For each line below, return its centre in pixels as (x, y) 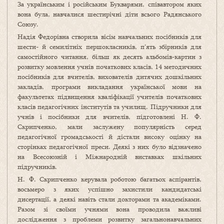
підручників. (37, 167)
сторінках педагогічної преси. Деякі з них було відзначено (109, 147)
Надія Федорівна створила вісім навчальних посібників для (109, 37)
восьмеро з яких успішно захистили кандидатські (109, 189)
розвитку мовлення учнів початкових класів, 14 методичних (109, 67)
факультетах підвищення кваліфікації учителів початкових (109, 97)
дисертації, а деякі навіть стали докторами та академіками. (109, 199)
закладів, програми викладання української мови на (109, 87)
